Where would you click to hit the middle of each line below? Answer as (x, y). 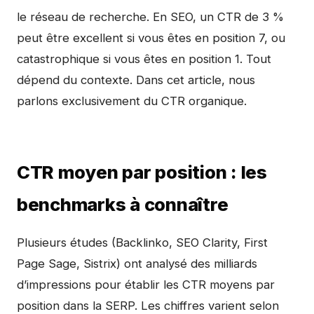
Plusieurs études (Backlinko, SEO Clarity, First (142, 243)
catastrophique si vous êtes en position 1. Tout (144, 59)
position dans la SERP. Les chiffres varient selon (148, 306)
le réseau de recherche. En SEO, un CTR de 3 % (150, 17)
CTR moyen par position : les (142, 172)
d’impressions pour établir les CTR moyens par (146, 285)
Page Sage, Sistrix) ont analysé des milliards (137, 264)
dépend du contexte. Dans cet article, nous (136, 80)
